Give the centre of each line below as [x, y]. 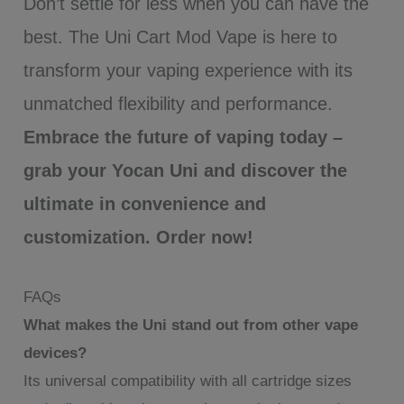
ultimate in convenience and [145, 204]
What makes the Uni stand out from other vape [191, 326]
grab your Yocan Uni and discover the [186, 171]
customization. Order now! [139, 238]
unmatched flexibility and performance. [179, 104]
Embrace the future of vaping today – [184, 138]
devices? [55, 353]
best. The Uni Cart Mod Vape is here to [181, 37]
